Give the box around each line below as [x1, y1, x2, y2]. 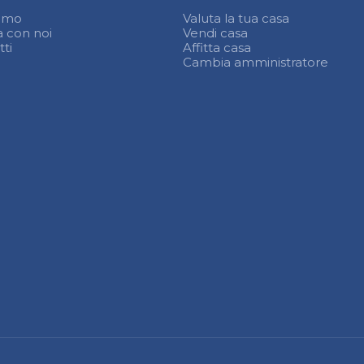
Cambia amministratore [182, 54, 328, 71]
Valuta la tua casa [182, 11, 289, 27]
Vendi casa [182, 25, 248, 41]
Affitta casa [182, 40, 251, 56]
